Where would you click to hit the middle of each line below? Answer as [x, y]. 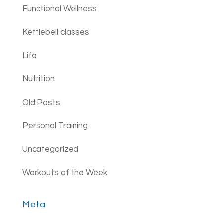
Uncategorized [50, 149]
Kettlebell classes [55, 32]
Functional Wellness [59, 9]
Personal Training [55, 126]
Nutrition [38, 79]
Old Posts [41, 102]
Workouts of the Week [64, 173]
